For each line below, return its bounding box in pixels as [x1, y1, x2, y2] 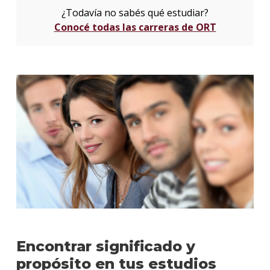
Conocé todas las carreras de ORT [54, 20, 216, 34]
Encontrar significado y [16, 237, 195, 255]
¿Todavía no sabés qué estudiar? [61, 5, 209, 19]
